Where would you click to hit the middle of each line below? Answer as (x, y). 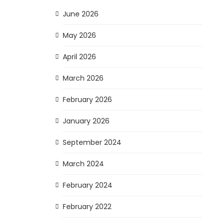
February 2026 (87, 99)
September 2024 (92, 142)
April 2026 (79, 56)
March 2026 (83, 78)
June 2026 (80, 14)
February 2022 (87, 206)
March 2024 (83, 164)
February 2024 (87, 185)
